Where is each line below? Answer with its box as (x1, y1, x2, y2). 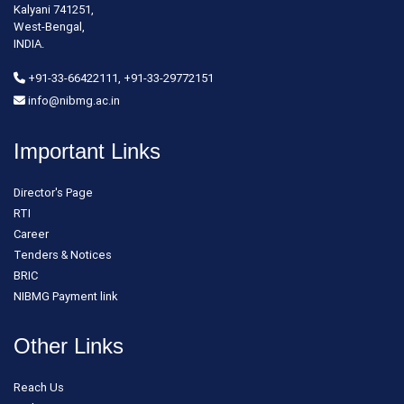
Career (14, 225, 49, 242)
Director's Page (14, 184, 93, 200)
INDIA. (14, 35, 44, 51)
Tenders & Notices (14, 246, 112, 262)
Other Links (14, 333, 124, 358)
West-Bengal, (14, 18, 85, 34)
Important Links (14, 138, 161, 163)
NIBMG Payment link (14, 288, 118, 304)
